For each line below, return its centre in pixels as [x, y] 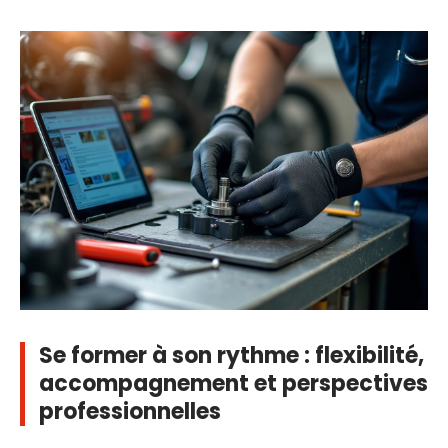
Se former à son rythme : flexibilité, [231, 355]
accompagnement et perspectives [233, 383]
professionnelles [130, 411]
